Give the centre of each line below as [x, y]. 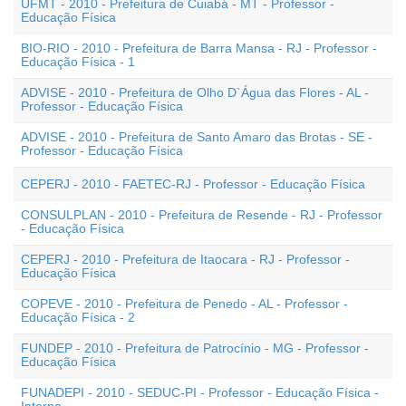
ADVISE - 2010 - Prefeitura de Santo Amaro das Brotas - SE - [197, 137]
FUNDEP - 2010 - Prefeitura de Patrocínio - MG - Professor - [195, 348]
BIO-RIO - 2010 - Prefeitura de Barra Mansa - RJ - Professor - [199, 48]
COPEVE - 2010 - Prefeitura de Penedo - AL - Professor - [184, 304]
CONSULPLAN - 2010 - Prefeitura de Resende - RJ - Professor [202, 215]
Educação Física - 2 [78, 317]
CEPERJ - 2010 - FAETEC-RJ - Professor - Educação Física [193, 184]
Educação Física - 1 [78, 62]
